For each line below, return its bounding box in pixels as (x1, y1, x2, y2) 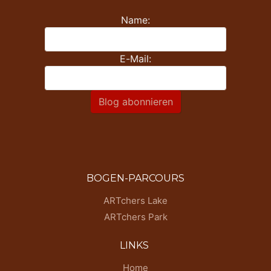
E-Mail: (120, 53, 151, 65)
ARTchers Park (103, 211, 168, 223)
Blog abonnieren (98, 96, 173, 108)
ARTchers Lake (103, 194, 168, 206)
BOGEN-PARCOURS (87, 172, 184, 184)
